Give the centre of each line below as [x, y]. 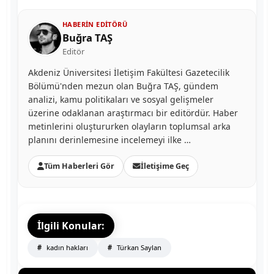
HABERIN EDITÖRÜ [95, 24]
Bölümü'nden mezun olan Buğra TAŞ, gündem [123, 86]
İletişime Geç [165, 166]
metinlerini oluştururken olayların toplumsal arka [129, 126]
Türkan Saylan [138, 247]
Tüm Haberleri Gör [79, 166]
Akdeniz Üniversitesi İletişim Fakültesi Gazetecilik [129, 72]
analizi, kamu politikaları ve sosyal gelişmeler [121, 99]
